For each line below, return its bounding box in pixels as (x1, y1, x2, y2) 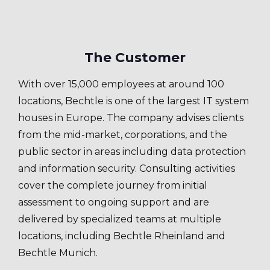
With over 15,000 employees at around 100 (18, 78, 224, 90)
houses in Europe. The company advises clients (18, 112, 243, 124)
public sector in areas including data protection (18, 146, 246, 157)
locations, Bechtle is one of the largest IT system (18, 95, 249, 107)
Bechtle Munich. (18, 247, 98, 259)
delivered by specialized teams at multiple (18, 213, 221, 225)
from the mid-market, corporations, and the (18, 129, 227, 140)
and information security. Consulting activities (18, 163, 235, 174)
